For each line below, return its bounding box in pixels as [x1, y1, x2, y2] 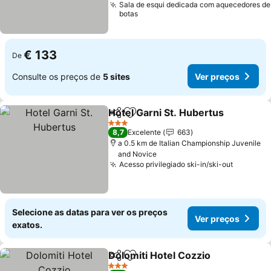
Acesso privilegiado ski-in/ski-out [119, 160, 233, 169]
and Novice [118, 149, 157, 158]
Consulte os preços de [12, 71, 103, 82]
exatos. [12, 220, 42, 230]
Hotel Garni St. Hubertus [108, 106, 224, 119]
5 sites [103, 71, 130, 82]
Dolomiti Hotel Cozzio [108, 249, 211, 261]
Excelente [128, 128, 162, 137]
